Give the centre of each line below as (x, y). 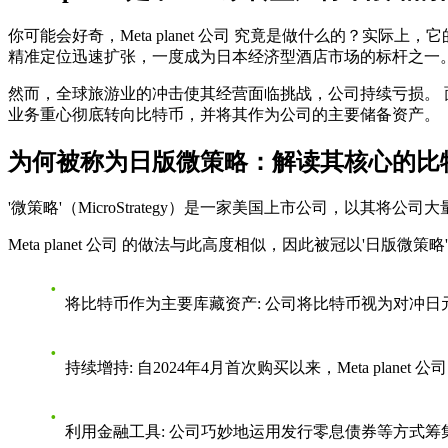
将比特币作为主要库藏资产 (161, 303)
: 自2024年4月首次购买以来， (233, 367)
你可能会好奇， (64, 35)
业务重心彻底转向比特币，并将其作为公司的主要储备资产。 (224, 114)
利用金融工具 (113, 431)
